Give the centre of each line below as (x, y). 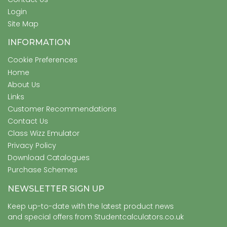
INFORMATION (39, 43)
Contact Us (28, 121)
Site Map (23, 24)
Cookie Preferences (43, 60)
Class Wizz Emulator (44, 134)
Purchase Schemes (43, 170)
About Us (24, 85)
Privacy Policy (32, 146)
